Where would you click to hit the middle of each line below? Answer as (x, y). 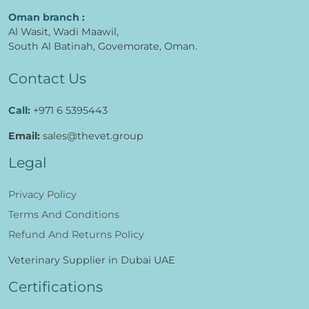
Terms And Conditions (64, 215)
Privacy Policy (42, 195)
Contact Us (47, 78)
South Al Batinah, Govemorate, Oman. (103, 46)
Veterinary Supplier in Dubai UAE (92, 260)
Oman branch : (47, 17)
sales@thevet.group (92, 136)
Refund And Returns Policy (76, 235)
